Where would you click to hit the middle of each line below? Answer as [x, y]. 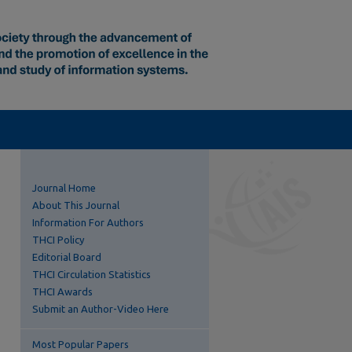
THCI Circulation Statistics [92, 274]
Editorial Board [67, 257]
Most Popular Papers [81, 344]
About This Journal [76, 205]
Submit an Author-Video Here [101, 309]
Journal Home [64, 188]
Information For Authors [88, 222]
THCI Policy [58, 240]
